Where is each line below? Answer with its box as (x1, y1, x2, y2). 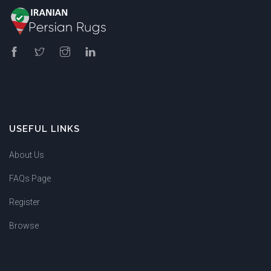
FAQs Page (9, 173, 51, 183)
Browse (9, 220, 39, 230)
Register (9, 197, 40, 207)
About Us (9, 149, 44, 160)
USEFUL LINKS (9, 123, 80, 134)
